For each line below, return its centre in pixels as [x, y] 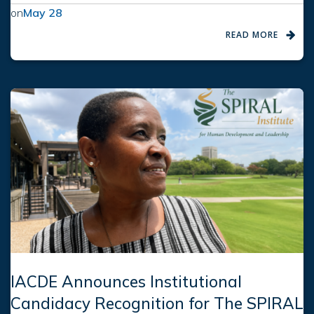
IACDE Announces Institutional [126, 281]
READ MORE [252, 34]
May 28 [43, 12]
